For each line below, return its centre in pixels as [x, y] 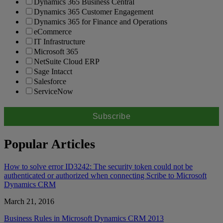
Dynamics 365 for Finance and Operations [101, 22]
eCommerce [53, 32]
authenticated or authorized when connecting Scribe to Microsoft [105, 175]
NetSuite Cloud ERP [67, 62]
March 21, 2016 [29, 201]
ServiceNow [54, 92]
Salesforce [50, 82]
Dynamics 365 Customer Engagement [94, 12]
